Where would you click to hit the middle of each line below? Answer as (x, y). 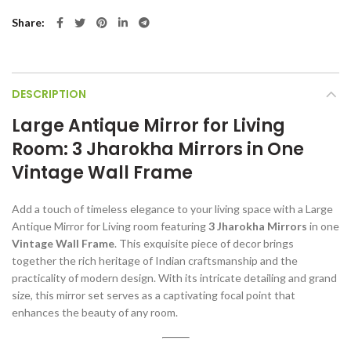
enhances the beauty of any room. (95, 312)
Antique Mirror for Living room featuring (110, 226)
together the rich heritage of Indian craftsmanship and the (155, 260)
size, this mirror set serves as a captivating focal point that (154, 295)
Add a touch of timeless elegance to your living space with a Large (172, 208)
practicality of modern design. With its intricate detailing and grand (174, 277)
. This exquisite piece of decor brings (204, 243)
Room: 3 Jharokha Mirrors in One (158, 149)
